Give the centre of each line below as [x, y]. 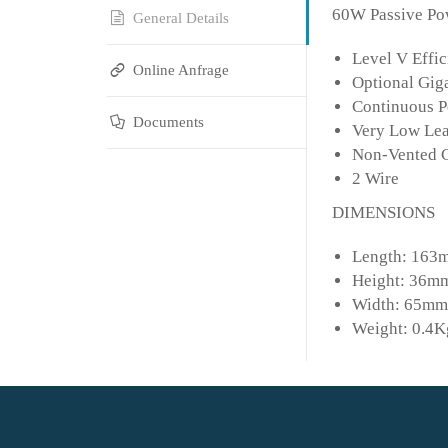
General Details [181, 18]
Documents [168, 122]
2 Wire [375, 178]
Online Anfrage [181, 70]
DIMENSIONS [383, 212]
